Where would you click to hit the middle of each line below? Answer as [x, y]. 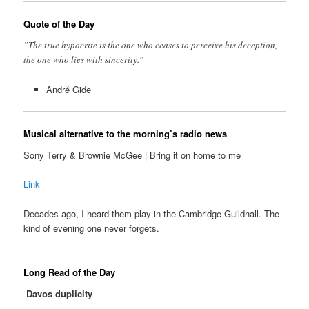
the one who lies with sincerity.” [84, 60]
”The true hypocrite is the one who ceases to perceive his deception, [151, 45]
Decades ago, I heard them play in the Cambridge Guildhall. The [152, 213]
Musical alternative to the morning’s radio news [126, 133]
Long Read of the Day [70, 272]
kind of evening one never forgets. [92, 228]
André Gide [68, 89]
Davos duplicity [58, 294]
